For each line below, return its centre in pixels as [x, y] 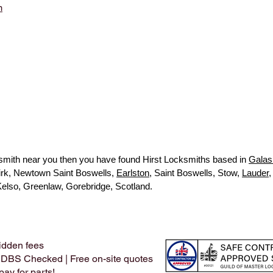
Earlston [133, 173]
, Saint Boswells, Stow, [196, 173]
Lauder [255, 173]
